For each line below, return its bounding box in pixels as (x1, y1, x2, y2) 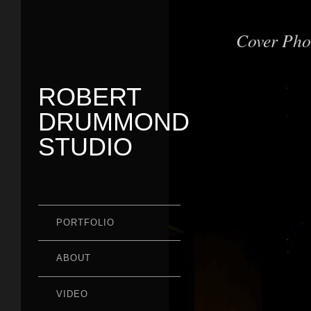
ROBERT (38, 82, 141, 111)
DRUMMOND (38, 107, 190, 136)
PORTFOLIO (56, 217, 115, 228)
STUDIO (38, 132, 133, 161)
